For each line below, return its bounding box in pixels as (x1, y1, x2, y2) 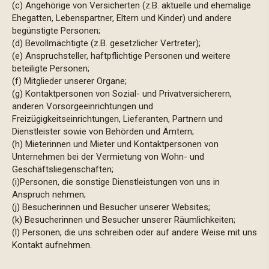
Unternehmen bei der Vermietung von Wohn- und (12, 151, 204, 162)
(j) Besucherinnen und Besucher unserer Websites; (12, 202, 210, 213)
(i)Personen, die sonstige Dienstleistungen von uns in (12, 177, 220, 187)
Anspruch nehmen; (12, 189, 86, 200)
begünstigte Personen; (12, 25, 100, 36)
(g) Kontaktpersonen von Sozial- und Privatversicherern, (12, 88, 232, 99)
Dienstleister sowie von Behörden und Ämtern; (12, 126, 194, 137)
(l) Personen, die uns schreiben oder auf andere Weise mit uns (12, 227, 257, 238)
